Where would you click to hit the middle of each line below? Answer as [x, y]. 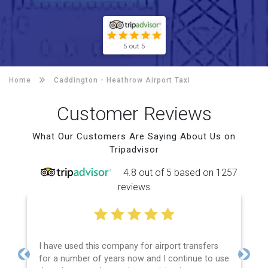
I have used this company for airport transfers [129, 246]
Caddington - [80, 80]
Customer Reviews [134, 113]
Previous [41, 260]
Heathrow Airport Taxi [148, 80]
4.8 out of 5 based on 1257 [180, 172]
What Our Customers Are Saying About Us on [134, 136]
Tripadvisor [134, 149]
